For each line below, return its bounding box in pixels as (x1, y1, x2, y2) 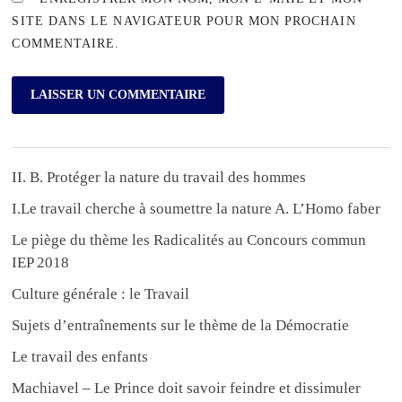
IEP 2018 (12, 254, 70, 272)
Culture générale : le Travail (12, 285, 190, 303)
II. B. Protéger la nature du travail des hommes (12, 169, 307, 187)
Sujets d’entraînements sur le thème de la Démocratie (12, 317, 350, 335)
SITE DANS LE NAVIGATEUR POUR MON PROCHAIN (12, 13, 356, 28)
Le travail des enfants (12, 348, 149, 366)
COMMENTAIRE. (12, 36, 120, 50)
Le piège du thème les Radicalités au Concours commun (12, 232, 367, 249)
